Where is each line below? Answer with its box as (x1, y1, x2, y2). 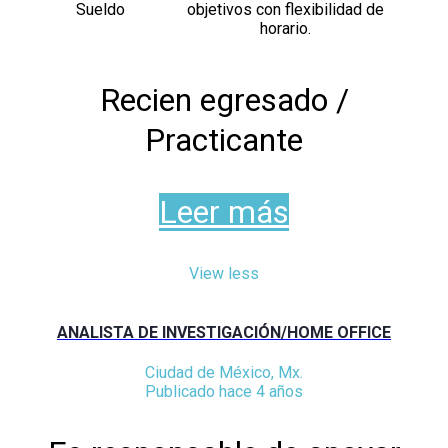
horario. (260, 18, 311, 38)
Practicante (145, 120, 303, 159)
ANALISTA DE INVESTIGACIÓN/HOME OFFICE (57, 323, 391, 343)
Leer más (159, 192, 289, 231)
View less (189, 263, 259, 283)
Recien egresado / (99, 80, 349, 119)
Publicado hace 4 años (145, 382, 303, 402)
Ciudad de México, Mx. (145, 363, 303, 383)
